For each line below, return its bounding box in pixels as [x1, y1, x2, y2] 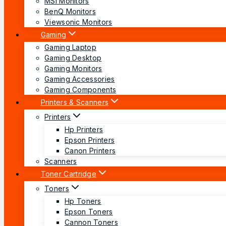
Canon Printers [65, 146, 116, 155]
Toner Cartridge [40, 169, 96, 178]
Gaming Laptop [44, 42, 96, 51]
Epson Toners [65, 207, 113, 216]
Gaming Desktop [44, 53, 102, 62]
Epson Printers [65, 135, 115, 144]
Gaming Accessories [44, 74, 115, 83]
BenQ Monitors [44, 7, 96, 16]
